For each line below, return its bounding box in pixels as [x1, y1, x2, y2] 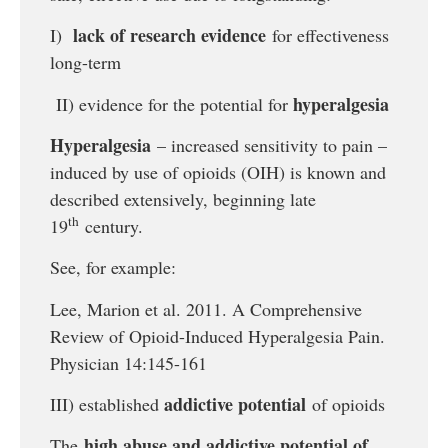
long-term [50, 50, 121, 75]
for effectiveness [266, 23, 389, 48]
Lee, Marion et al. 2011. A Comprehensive [50, 296, 362, 321]
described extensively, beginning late [50, 186, 316, 211]
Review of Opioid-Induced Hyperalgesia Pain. [50, 323, 385, 348]
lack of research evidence [73, 22, 266, 49]
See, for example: [50, 255, 176, 280]
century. [79, 213, 143, 238]
